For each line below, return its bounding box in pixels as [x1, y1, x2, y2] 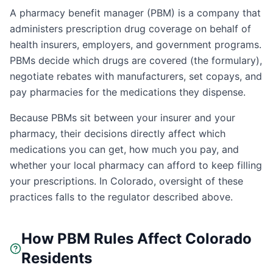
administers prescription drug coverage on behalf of [10, 23, 251, 35]
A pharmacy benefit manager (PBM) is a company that [10, 7, 261, 19]
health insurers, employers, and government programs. [10, 38, 261, 51]
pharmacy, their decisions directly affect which [10, 127, 225, 140]
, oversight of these [154, 175, 243, 187]
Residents [21, 249, 93, 267]
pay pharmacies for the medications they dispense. [10, 86, 246, 98]
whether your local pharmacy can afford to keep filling [10, 159, 262, 171]
